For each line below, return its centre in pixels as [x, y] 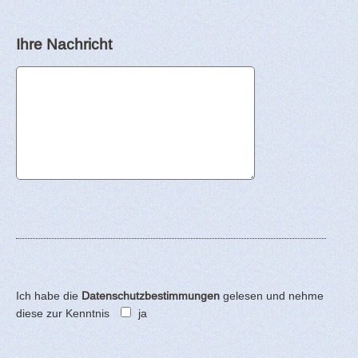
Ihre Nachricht [64, 44]
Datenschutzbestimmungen [151, 295]
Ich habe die [49, 295]
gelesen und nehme [272, 295]
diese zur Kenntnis [63, 313]
